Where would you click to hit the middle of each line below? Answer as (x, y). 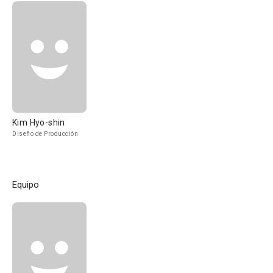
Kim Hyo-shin (39, 122)
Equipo (26, 185)
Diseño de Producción (45, 134)
